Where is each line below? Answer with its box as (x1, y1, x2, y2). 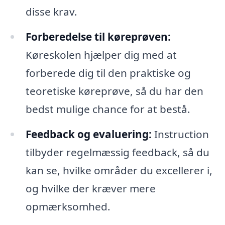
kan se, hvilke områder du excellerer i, (25, 163, 212, 177)
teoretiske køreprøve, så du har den (25, 83, 203, 98)
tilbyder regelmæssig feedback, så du (25, 145, 209, 159)
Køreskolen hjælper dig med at (25, 47, 177, 62)
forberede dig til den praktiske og (25, 65, 191, 80)
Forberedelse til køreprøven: (25, 29, 171, 44)
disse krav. (25, 4, 77, 19)
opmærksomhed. (25, 199, 110, 213)
